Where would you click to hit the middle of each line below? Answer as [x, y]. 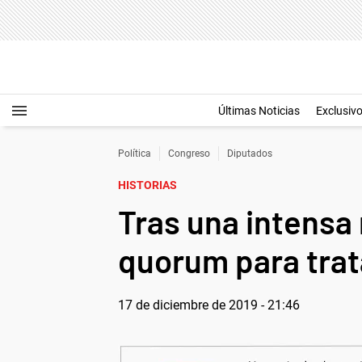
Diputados [250, 154]
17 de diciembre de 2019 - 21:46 [209, 305]
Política [135, 154]
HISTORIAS [147, 185]
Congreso [189, 154]
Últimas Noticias [259, 111]
